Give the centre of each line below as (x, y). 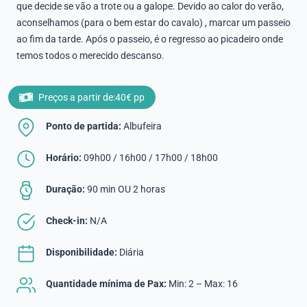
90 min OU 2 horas (125, 189)
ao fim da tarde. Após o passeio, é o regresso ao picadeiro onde (150, 39)
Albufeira (143, 126)
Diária (131, 252)
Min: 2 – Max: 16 (202, 283)
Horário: (64, 157)
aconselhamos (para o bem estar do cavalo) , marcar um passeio (153, 22)
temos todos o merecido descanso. (90, 55)
